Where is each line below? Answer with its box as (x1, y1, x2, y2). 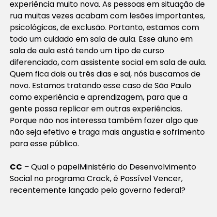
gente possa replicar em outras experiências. (10, 103, 182, 114)
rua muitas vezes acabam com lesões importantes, (10, 10, 205, 21)
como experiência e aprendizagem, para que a (10, 91, 187, 103)
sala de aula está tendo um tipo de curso (10, 45, 164, 56)
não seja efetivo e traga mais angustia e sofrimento (10, 126, 205, 138)
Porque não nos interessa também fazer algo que (10, 114, 198, 126)
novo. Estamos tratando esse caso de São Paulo (10, 79, 191, 91)
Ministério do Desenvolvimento (79, 161, 196, 172)
